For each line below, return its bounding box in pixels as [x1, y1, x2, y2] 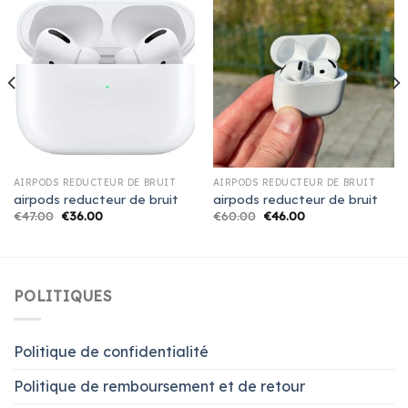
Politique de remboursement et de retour [14, 376, 305, 395]
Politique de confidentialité [14, 342, 209, 361]
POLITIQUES [14, 287, 113, 306]
